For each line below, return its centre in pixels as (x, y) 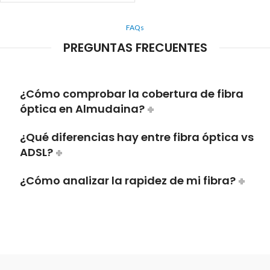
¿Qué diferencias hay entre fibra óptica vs (137, 137)
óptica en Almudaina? (82, 109)
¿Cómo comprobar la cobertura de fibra (132, 94)
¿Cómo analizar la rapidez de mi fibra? (128, 181)
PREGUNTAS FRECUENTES (135, 48)
